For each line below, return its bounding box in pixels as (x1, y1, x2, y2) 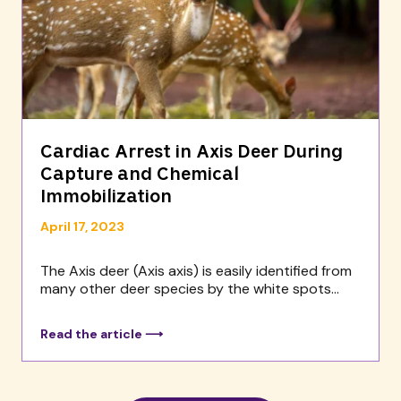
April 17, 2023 (40, 218, 124, 235)
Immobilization (40, 188, 172, 206)
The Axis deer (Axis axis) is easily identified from (40, 260, 352, 280)
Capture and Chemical (40, 166, 239, 183)
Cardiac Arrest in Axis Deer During (40, 143, 343, 161)
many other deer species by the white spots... (40, 278, 339, 298)
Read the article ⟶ (40, 325, 163, 342)
